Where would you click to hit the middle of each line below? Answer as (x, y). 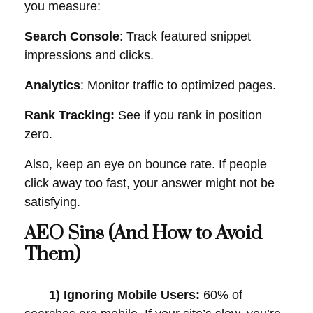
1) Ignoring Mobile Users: (112, 295)
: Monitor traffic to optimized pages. (178, 85)
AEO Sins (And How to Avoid (143, 233)
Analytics (52, 85)
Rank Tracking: (70, 115)
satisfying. (52, 202)
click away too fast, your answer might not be (150, 183)
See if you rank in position (188, 115)
